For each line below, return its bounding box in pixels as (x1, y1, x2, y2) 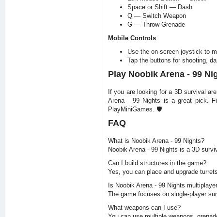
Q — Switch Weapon (127, 12, 186, 19)
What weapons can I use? (108, 204, 181, 211)
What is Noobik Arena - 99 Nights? (108, 137, 204, 144)
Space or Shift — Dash (127, 3, 192, 11)
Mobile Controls (108, 34, 156, 42)
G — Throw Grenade (127, 21, 185, 28)
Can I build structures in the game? (108, 159, 206, 167)
